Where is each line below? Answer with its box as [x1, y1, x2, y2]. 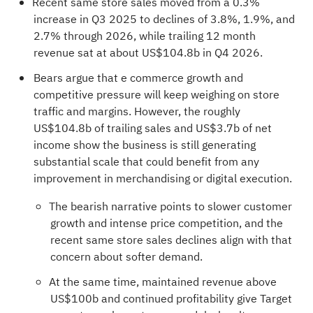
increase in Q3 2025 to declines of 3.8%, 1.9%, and [33, 10, 295, 28]
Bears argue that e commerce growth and [33, 69, 243, 87]
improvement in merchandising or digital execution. [33, 170, 292, 187]
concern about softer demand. [50, 248, 203, 265]
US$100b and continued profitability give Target [50, 290, 292, 307]
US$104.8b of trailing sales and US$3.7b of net [33, 119, 272, 137]
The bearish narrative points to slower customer [48, 198, 292, 215]
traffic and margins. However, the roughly [33, 103, 240, 120]
